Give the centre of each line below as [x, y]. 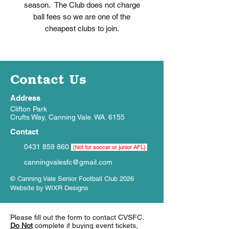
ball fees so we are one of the [82, 17]
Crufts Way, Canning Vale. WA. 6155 [67, 117]
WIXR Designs [67, 188]
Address [25, 98]
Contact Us [48, 79]
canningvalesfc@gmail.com [68, 162]
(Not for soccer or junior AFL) [110, 147]
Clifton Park [29, 109]
